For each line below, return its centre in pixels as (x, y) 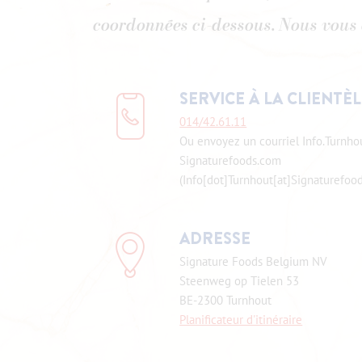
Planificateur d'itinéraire (241, 320)
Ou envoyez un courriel (241, 141)
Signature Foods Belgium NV (254, 261)
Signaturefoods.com (231, 160)
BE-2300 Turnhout (226, 300)
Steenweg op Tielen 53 (240, 281)
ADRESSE (215, 238)
